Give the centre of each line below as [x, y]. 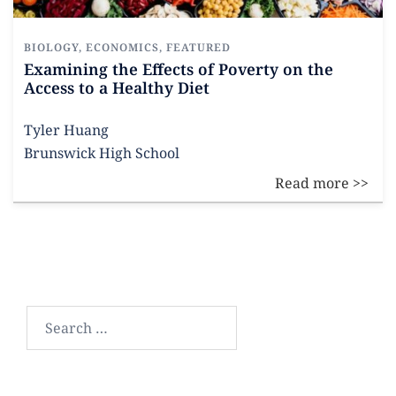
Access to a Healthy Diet [117, 88]
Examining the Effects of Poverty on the [179, 69]
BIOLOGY [51, 47]
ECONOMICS [122, 47]
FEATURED [198, 47]
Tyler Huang [66, 130]
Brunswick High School [102, 153]
